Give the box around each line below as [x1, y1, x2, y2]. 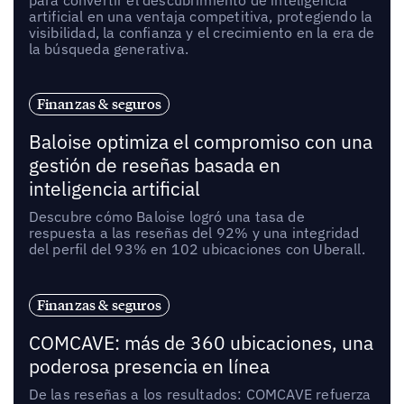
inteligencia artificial [28, 177, 200, 202]
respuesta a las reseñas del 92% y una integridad [28, 224, 360, 243]
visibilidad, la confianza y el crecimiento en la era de [28, 23, 375, 41]
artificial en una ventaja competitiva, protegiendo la [28, 6, 373, 25]
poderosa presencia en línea [28, 353, 270, 379]
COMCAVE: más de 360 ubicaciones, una [28, 330, 373, 355]
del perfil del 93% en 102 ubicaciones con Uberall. [28, 240, 365, 259]
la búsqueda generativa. [28, 39, 188, 58]
